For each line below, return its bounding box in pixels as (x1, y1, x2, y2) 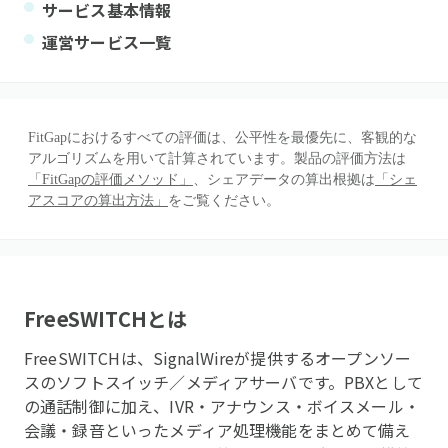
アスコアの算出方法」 (28, 193, 168, 208)
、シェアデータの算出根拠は (193, 172, 375, 187)
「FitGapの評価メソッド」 (28, 172, 193, 187)
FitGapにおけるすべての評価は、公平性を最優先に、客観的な (28, 130, 417, 145)
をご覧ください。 (168, 193, 280, 208)
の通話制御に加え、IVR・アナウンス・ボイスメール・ (24, 394, 420, 418)
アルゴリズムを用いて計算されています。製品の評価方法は (28, 151, 406, 166)
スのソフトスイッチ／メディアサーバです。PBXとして (24, 370, 423, 394)
